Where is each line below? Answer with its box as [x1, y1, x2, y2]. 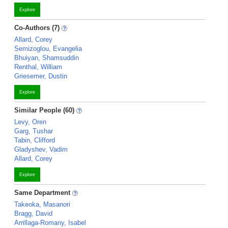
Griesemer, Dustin [14, 72, 67, 80]
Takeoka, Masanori [14, 201, 70, 208]
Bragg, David [14, 210, 52, 217]
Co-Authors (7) [14, 24, 60, 32]
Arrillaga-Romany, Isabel [14, 219, 86, 226]
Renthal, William [14, 63, 62, 71]
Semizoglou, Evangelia [14, 45, 82, 52]
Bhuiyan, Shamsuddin [14, 54, 79, 62]
